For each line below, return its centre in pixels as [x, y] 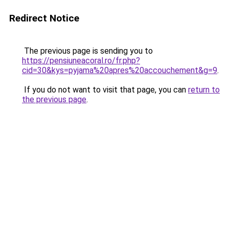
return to [204, 90]
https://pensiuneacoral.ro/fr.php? [81, 61]
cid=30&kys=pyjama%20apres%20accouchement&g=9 [120, 70]
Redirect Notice [44, 18]
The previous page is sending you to [87, 51]
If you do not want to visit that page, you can [105, 90]
